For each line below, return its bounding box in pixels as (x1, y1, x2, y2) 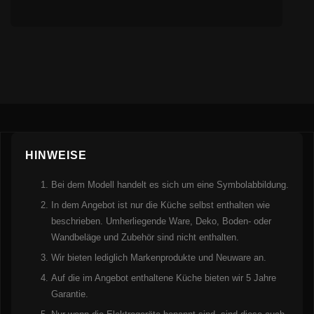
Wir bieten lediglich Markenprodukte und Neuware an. (50, 252, 266, 264)
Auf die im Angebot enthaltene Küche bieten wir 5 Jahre (50, 273, 276, 284)
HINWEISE (25, 149, 87, 162)
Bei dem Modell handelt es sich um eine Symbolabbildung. (50, 179, 289, 191)
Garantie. (50, 289, 88, 300)
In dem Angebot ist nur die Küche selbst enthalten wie (50, 200, 270, 211)
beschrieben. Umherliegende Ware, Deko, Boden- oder (50, 216, 271, 227)
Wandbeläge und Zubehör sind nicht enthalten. (50, 232, 239, 243)
